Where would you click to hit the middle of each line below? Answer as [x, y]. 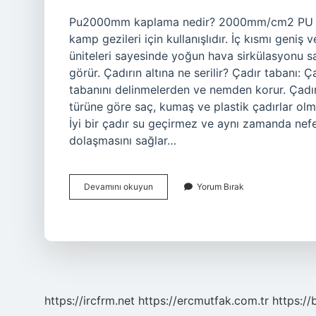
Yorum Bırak [220, 187]
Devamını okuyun [119, 187]
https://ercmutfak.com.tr [203, 300]
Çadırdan [170, 186]
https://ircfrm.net [90, 300]
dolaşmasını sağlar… [123, 140]
